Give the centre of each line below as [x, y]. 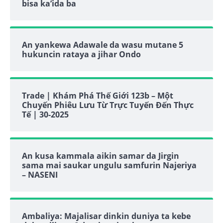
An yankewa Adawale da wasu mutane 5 [103, 45]
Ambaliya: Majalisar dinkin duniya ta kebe [106, 216]
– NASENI [40, 175]
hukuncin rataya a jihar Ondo [81, 55]
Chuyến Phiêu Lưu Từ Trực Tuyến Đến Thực [108, 105]
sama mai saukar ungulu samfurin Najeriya [109, 166]
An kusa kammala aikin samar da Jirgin [101, 156]
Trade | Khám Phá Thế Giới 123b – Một [98, 96]
